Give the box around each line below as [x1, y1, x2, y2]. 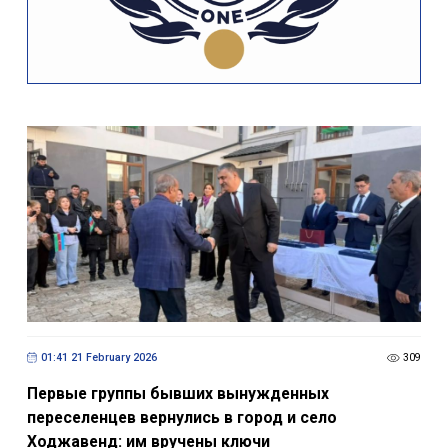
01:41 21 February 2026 [40, 351, 157, 365]
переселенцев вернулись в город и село [26, 407, 337, 427]
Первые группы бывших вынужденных [26, 383, 329, 403]
